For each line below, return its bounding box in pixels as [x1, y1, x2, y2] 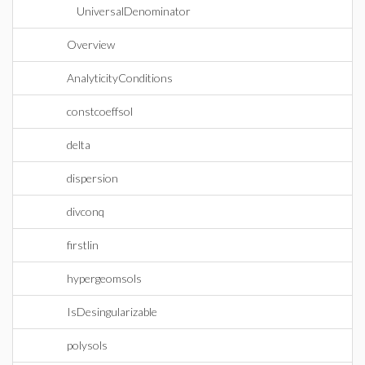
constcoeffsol [67, 104, 133, 118]
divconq [67, 204, 104, 218]
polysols [67, 338, 108, 352]
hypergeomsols [67, 271, 142, 285]
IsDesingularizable [67, 305, 157, 319]
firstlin [67, 238, 99, 252]
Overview [67, 37, 115, 51]
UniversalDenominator [77, 4, 191, 18]
